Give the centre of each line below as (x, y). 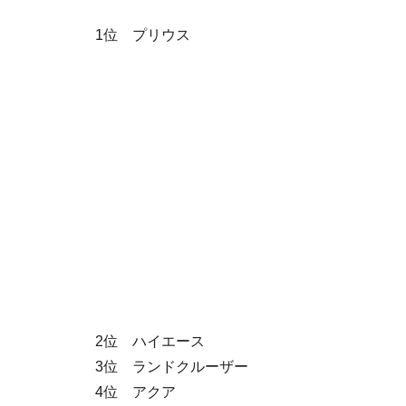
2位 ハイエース (157, 341)
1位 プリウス (150, 35)
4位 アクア (135, 392)
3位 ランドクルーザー (179, 367)
